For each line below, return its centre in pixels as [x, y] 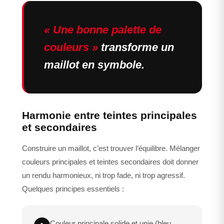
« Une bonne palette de [103, 30]
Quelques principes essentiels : [73, 189]
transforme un [136, 47]
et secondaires [59, 127]
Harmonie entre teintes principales [109, 115]
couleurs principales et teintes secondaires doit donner [110, 162]
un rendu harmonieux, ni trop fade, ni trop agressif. [103, 175]
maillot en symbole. [94, 65]
